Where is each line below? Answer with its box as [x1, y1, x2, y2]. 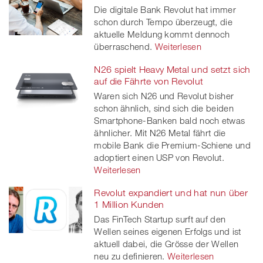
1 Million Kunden [94, 198, 164, 210]
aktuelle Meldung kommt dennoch [94, 28, 230, 39]
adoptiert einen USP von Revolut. [94, 151, 224, 163]
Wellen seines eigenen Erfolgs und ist [94, 225, 241, 237]
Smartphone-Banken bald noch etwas [94, 114, 245, 126]
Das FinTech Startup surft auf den [94, 213, 226, 224]
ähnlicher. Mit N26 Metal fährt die [94, 127, 226, 138]
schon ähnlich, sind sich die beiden [94, 102, 234, 113]
